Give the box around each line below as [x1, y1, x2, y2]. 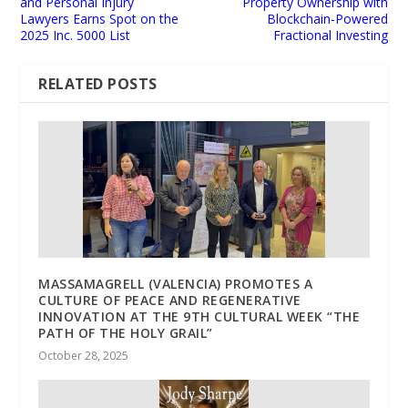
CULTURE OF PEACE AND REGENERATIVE [38, 291, 301, 309]
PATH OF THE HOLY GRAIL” [38, 323, 213, 342]
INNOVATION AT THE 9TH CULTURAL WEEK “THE [38, 307, 361, 325]
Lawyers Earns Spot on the [20, 9, 179, 27]
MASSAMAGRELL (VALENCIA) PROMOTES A [38, 274, 313, 292]
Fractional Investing [272, 25, 388, 44]
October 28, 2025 [38, 347, 129, 363]
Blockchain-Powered [266, 9, 388, 27]
